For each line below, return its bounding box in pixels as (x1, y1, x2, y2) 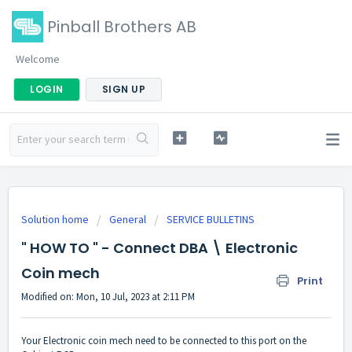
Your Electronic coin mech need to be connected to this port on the (21, 334, 306, 348)
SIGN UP (101, 82, 145, 96)
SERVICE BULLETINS (167, 212, 255, 226)
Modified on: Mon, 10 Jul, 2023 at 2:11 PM (21, 290, 195, 303)
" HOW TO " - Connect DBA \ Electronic (21, 238, 298, 258)
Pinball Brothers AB (47, 16, 196, 38)
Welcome (16, 52, 60, 66)
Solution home (21, 212, 91, 226)
